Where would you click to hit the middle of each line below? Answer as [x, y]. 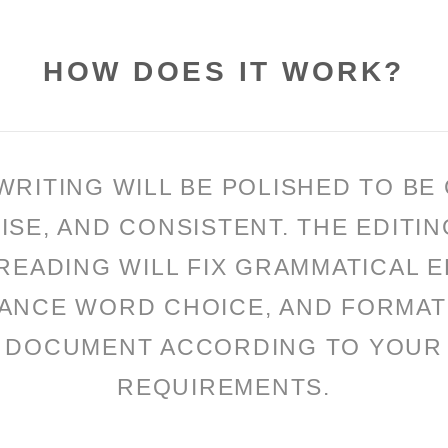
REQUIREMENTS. [224, 387]
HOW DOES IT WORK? [224, 72]
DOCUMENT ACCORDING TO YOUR [224, 347]
